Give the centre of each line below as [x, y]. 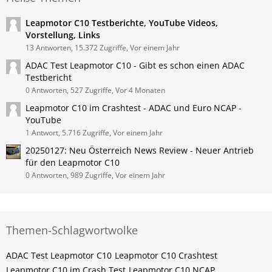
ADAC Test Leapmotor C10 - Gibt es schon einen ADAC [135, 65]
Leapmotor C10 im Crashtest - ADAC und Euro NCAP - [134, 108]
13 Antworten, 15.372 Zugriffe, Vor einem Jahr [103, 48]
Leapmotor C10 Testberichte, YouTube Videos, [122, 23]
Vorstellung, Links [63, 35]
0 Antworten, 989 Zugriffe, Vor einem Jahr [95, 175]
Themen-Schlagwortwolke [72, 230]
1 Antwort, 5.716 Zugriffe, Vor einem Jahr [94, 133]
